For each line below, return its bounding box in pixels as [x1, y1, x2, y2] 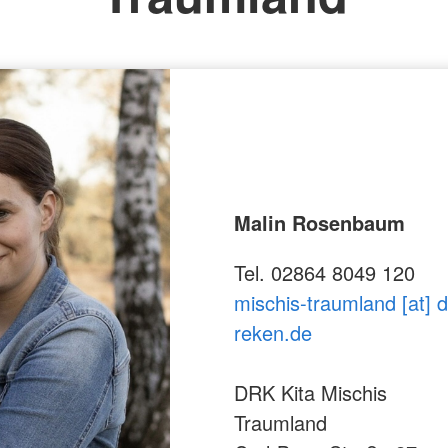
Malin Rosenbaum [234, 207, 405, 237]
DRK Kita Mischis [234, 377, 387, 407]
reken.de [234, 317, 312, 347]
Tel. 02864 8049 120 [234, 257, 415, 287]
